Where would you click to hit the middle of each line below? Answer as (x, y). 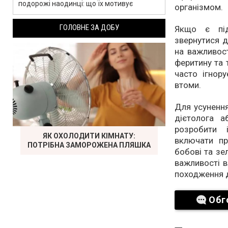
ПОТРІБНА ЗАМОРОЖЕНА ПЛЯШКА (89, 145)
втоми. (188, 85)
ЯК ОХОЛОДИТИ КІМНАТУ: (89, 136)
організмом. (199, 7)
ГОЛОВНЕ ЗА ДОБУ (89, 27)
